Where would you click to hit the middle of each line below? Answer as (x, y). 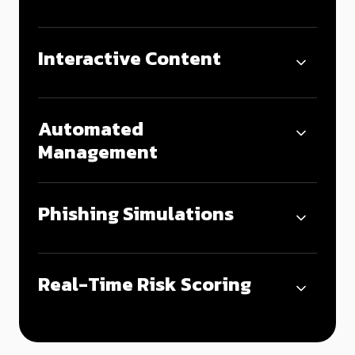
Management (98, 151)
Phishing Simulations (136, 213)
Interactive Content (130, 58)
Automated (91, 128)
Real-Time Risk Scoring (145, 284)
